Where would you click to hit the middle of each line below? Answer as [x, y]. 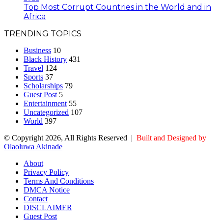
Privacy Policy [46, 172]
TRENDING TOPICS [43, 34]
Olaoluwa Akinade [33, 147]
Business [37, 51]
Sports [33, 77]
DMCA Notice [47, 190]
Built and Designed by [171, 138]
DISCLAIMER [48, 208]
